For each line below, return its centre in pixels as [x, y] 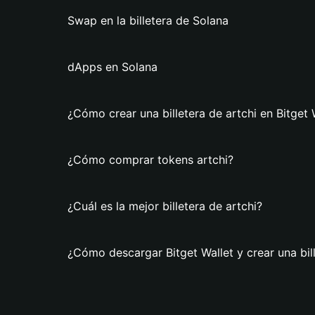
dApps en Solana [112, 67]
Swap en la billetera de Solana [148, 20]
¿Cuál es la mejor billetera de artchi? [165, 206]
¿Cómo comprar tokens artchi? [150, 160]
